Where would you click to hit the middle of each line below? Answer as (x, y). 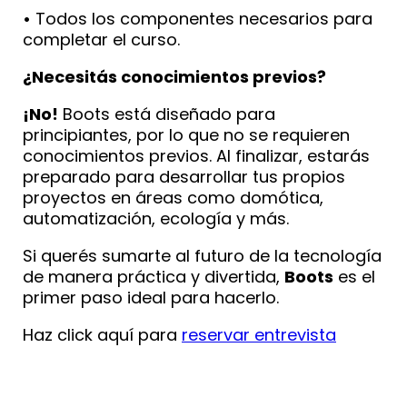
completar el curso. (101, 39)
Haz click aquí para (102, 334)
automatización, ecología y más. (156, 218)
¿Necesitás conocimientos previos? (174, 76)
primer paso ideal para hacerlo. (151, 297)
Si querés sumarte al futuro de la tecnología (202, 255)
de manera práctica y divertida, (154, 276)
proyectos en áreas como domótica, (173, 197)
